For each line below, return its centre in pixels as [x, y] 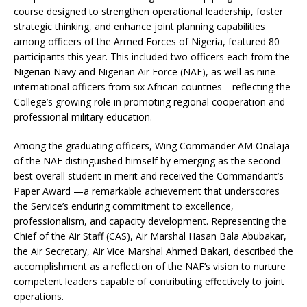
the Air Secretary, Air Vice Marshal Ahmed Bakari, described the [153, 251]
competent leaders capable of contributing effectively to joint [149, 281]
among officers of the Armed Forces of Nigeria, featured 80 [147, 41]
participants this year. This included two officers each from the [152, 57]
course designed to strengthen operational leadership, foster [148, 11]
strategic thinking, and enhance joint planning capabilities [139, 26]
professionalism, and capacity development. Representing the [150, 221]
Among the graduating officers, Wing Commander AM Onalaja [152, 146]
